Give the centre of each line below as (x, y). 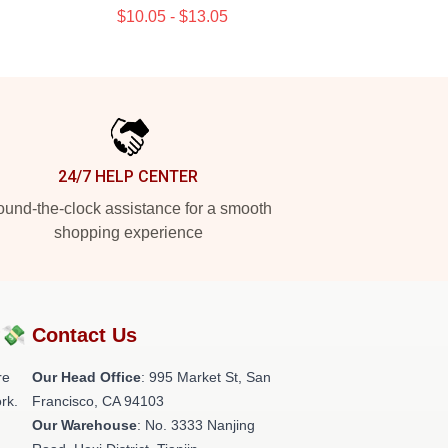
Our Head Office (86, 377)
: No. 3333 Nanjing (196, 425)
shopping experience (128, 232)
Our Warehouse (84, 425)
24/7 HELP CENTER (128, 176)
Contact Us (84, 335)
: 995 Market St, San (206, 377)
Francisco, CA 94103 (98, 401)
